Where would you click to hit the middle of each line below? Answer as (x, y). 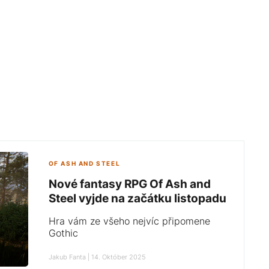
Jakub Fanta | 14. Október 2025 (97, 257)
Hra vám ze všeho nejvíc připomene (129, 221)
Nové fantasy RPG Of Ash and (129, 183)
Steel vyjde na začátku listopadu (137, 198)
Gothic (63, 233)
